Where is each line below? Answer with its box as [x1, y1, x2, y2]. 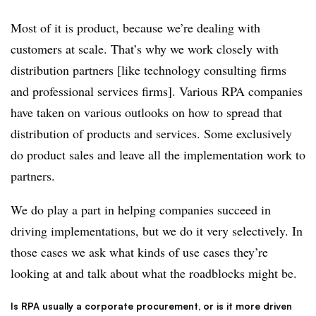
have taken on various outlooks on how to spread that [11, 104, 282, 121]
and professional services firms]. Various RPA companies [11, 83, 303, 100]
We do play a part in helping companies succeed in [11, 201, 271, 219]
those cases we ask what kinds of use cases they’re [11, 243, 268, 261]
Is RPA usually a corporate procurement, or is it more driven [11, 300, 292, 312]
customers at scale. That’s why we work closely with [11, 40, 279, 58]
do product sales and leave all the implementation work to [11, 146, 305, 164]
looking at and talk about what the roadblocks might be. [11, 265, 297, 282]
